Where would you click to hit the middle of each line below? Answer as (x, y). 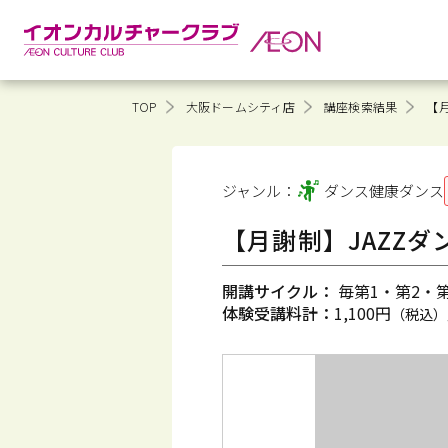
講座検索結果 (360, 106)
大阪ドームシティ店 (240, 106)
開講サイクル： (278, 291)
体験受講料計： (278, 313)
